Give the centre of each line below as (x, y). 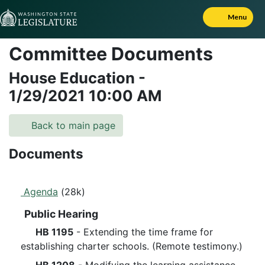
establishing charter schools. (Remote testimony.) (132, 246)
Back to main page (72, 125)
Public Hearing (60, 214)
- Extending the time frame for (143, 232)
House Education (74, 78)
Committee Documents (111, 54)
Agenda (39, 192)
